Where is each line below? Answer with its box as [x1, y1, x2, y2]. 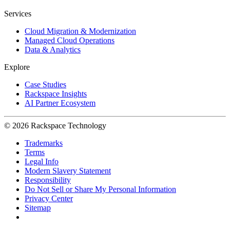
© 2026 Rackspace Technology [4, 121, 106, 130]
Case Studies [25, 80, 66, 89]
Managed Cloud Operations [25, 36, 114, 45]
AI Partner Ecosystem [25, 99, 95, 108]
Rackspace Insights [25, 89, 87, 99]
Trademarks [25, 139, 63, 148]
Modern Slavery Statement [25, 166, 111, 176]
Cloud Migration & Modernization [25, 27, 136, 36]
